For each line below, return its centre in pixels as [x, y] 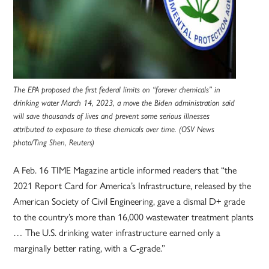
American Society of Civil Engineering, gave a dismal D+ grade [129, 201]
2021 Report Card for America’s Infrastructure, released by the [132, 186]
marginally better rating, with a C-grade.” [89, 248]
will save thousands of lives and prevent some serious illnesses [112, 116]
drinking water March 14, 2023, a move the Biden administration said [124, 103]
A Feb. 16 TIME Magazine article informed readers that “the [125, 170]
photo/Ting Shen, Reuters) [54, 143]
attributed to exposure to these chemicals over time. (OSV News [114, 129]
